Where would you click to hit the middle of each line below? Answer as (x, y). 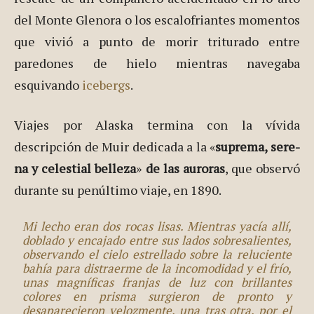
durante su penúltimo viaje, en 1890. (118, 190)
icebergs (106, 84)
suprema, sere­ (258, 146)
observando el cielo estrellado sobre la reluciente (157, 254)
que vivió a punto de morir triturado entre (157, 41)
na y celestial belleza (75, 168)
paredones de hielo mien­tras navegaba (157, 63)
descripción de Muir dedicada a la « (115, 146)
